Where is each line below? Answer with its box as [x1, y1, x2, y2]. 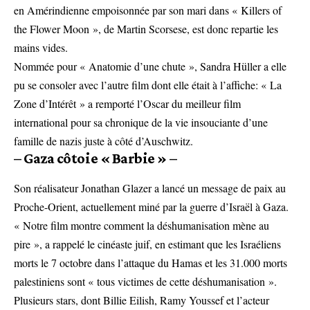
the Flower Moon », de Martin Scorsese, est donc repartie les [14, 21, 278, 37]
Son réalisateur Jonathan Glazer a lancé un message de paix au [14, 181, 286, 196]
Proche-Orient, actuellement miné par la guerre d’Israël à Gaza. [14, 199, 289, 215]
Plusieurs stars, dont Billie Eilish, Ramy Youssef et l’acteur [14, 293, 269, 308]
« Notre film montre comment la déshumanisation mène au [14, 218, 269, 233]
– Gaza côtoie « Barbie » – [14, 149, 177, 167]
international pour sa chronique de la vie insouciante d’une [14, 115, 268, 130]
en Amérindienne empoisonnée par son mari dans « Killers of [14, 3, 282, 18]
